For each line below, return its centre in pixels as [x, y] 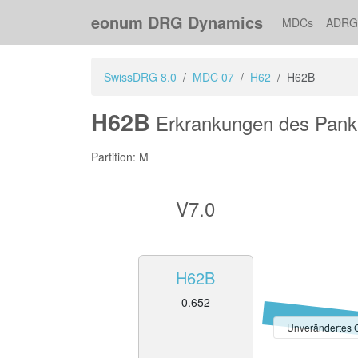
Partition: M [120, 157]
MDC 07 [213, 76]
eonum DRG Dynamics [177, 22]
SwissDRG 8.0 [140, 76]
